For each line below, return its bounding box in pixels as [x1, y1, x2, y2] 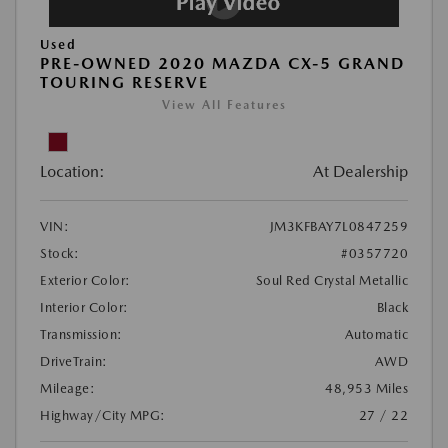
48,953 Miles [325, 380, 408, 396]
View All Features [161, 97, 287, 112]
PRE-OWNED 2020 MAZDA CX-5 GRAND [40, 53, 405, 73]
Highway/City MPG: [40, 407, 166, 423]
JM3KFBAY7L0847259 [269, 218, 408, 234]
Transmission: [40, 326, 123, 342]
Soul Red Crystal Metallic [255, 272, 408, 288]
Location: [40, 161, 105, 181]
